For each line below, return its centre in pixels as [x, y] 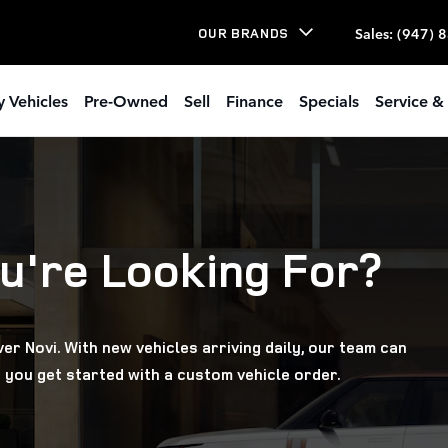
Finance [254, 100]
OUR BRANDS [243, 32]
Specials [328, 100]
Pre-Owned [125, 100]
